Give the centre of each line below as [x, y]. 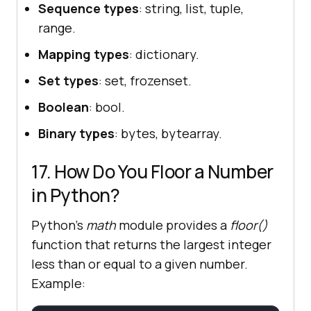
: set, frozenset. [145, 80]
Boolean [64, 107]
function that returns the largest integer [151, 244]
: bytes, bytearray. [168, 133]
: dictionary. [164, 54]
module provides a [174, 225]
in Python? [75, 195]
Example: [58, 283]
